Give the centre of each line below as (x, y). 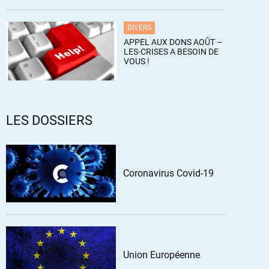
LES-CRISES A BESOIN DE (171, 52)
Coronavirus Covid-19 (168, 173)
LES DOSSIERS (49, 120)
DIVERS (139, 28)
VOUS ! (137, 61)
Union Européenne (162, 255)
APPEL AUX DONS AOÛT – (173, 42)
